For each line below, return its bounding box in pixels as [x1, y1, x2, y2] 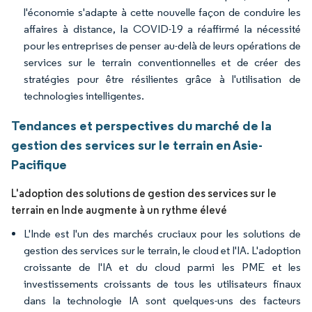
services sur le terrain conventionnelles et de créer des [24, 56, 301, 69]
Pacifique [11, 156, 67, 173]
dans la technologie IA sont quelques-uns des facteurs [24, 294, 301, 307]
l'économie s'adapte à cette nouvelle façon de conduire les [24, 6, 301, 19]
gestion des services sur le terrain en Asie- [11, 136, 263, 153]
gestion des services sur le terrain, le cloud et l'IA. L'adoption [24, 244, 301, 257]
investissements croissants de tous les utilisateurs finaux [24, 277, 301, 290]
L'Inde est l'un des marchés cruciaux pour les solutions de [24, 227, 301, 240]
